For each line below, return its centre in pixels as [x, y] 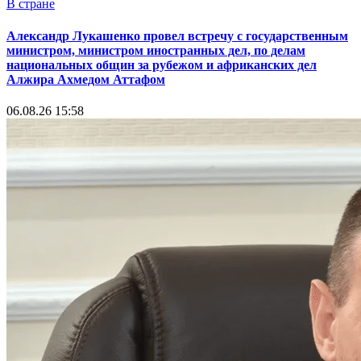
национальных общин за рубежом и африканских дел [162, 64]
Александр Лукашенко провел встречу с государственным [177, 35]
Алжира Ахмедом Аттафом [86, 79]
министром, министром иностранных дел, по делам [156, 50]
